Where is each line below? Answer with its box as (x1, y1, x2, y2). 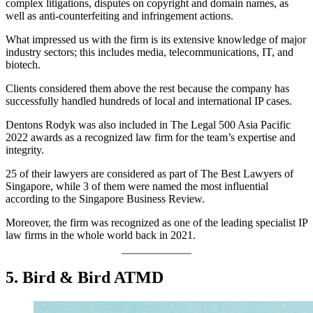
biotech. (6, 59, 41, 71)
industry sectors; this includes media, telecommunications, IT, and (6, 46, 293, 59)
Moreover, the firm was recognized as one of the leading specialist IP (6, 217, 307, 229)
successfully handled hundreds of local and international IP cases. (6, 95, 292, 108)
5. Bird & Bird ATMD (6, 268, 163, 287)
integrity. (6, 144, 44, 156)
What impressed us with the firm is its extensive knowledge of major (6, 34, 306, 46)
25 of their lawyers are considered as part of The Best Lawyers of (6, 168, 293, 180)
